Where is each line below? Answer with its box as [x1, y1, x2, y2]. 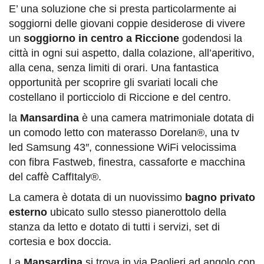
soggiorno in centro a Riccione [24, 32, 179, 45]
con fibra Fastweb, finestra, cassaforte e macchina [9, 156, 245, 169]
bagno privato [185, 192, 255, 204]
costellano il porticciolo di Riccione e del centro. [9, 91, 231, 104]
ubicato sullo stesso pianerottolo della [47, 206, 226, 219]
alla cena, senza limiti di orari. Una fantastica [9, 62, 219, 74]
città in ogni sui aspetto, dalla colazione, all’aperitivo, [9, 47, 255, 60]
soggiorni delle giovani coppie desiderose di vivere [9, 18, 245, 30]
